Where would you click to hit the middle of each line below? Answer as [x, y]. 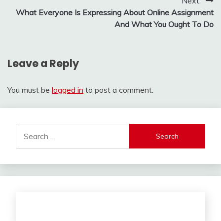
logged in [68, 90]
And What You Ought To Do [164, 24]
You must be [30, 90]
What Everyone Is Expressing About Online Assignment [115, 12]
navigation [41, 20]
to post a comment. [118, 90]
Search [28, 129]
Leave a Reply [43, 64]
